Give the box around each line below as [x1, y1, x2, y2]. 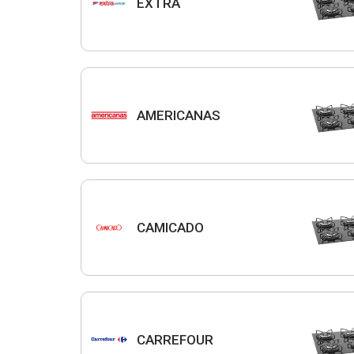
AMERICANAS [137, 107, 220, 123]
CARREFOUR [137, 331, 213, 348]
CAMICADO [137, 219, 204, 235]
